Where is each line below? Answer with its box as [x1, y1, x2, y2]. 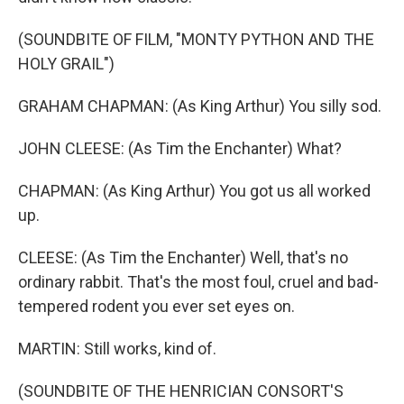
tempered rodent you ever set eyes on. [18, 297, 295, 316]
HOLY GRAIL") [18, 54, 115, 73]
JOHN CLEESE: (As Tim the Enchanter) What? [18, 139, 342, 158]
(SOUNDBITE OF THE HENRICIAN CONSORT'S [18, 381, 344, 400]
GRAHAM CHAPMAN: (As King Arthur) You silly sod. [18, 96, 381, 115]
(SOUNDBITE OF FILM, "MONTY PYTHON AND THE [18, 30, 374, 49]
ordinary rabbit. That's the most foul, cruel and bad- [18, 272, 379, 291]
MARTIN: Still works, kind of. [18, 339, 216, 358]
